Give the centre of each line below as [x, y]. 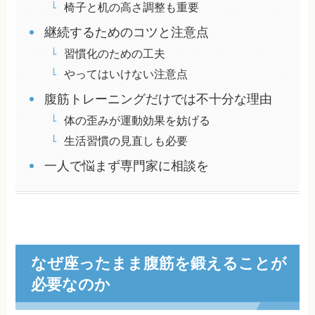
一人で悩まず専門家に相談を [126, 166]
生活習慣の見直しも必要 [126, 141]
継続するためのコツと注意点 [126, 33]
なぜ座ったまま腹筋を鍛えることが [159, 262]
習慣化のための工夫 [114, 54]
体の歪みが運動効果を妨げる [137, 121]
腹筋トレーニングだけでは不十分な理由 [158, 99]
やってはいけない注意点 [126, 74]
